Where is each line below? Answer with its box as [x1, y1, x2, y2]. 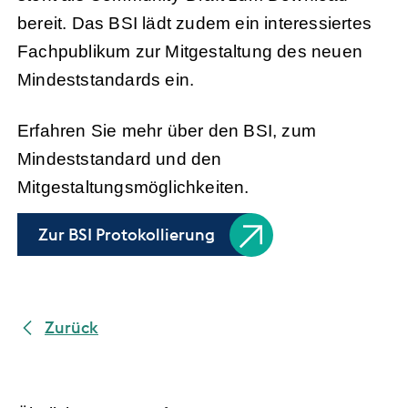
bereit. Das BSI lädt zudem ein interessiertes [17, 14, 372, 34]
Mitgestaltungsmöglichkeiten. [17, 178, 250, 198]
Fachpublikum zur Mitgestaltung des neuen [17, 42, 363, 62]
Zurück [45, 317, 98, 339]
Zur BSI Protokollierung [38, 224, 215, 246]
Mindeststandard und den [17, 149, 222, 169]
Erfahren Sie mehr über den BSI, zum [17, 121, 317, 141]
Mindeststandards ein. [17, 70, 195, 90]
